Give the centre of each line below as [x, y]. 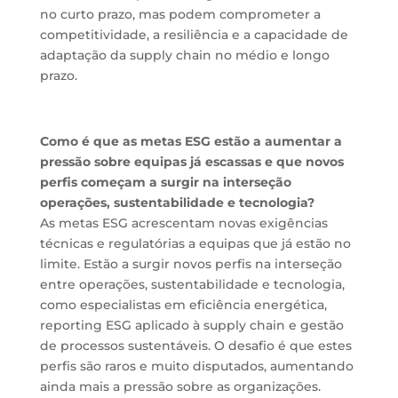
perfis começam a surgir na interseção [165, 182]
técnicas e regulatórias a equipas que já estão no [195, 243]
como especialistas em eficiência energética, [183, 305]
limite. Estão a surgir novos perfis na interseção [191, 264]
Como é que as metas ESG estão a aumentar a [191, 141]
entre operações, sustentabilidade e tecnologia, [192, 284]
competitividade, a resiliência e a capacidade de [194, 35]
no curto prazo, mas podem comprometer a [180, 14]
